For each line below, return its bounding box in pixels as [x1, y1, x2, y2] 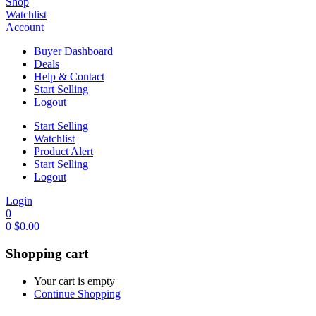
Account [6, 21, 44, 34]
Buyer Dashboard [34, 45, 113, 58]
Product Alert [34, 145, 93, 158]
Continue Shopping [34, 287, 121, 300]
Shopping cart [6, 246, 88, 262]
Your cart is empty [34, 274, 115, 287]
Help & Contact [34, 71, 104, 83]
